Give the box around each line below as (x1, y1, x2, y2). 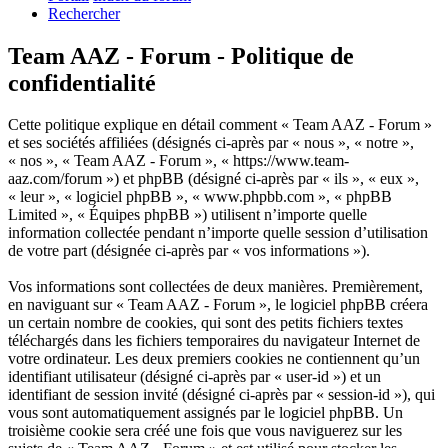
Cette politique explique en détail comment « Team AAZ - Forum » (8, 116, 432, 134)
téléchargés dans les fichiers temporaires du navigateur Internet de (8, 332, 420, 350)
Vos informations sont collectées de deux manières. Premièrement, (8, 278, 423, 296)
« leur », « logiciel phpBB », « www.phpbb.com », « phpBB (8, 188, 392, 206)
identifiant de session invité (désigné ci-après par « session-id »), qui (8, 386, 435, 404)
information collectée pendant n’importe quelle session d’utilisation (8, 224, 428, 242)
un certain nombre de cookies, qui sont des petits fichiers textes (8, 314, 403, 332)
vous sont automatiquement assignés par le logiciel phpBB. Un (8, 404, 403, 422)
